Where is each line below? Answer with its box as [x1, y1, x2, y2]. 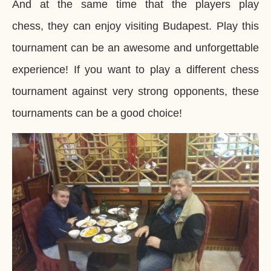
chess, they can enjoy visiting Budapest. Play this [12, 20, 259, 33]
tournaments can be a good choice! [12, 107, 182, 120]
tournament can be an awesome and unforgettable [12, 42, 259, 54]
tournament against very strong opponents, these [12, 85, 259, 98]
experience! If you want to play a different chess [12, 64, 259, 76]
